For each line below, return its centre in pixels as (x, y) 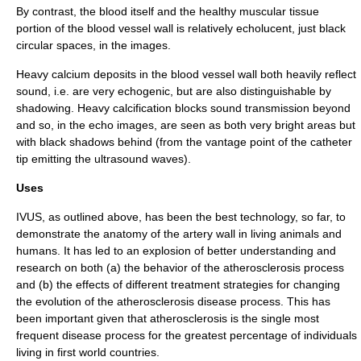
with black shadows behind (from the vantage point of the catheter (184, 142)
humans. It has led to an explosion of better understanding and (176, 251)
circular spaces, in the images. (93, 45)
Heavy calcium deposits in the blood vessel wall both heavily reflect (186, 74)
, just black (319, 28)
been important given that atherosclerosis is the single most (168, 318)
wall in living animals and (277, 234)
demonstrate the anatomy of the (100, 234)
